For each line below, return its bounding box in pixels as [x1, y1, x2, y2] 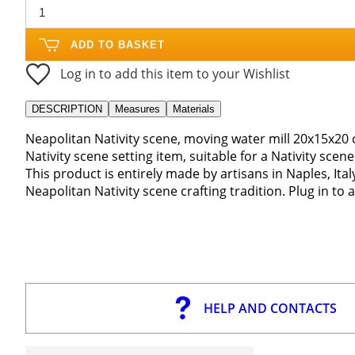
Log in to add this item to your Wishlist [60, 64, 290, 82]
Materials [173, 102, 215, 115]
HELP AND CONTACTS [203, 299, 337, 317]
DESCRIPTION [32, 102, 102, 115]
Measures [115, 102, 160, 115]
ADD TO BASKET [71, 38, 165, 51]
